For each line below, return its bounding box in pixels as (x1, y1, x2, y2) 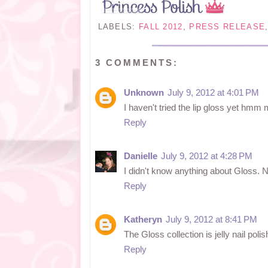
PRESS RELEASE (189, 22, 266, 31)
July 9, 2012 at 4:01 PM (167, 87, 259, 98)
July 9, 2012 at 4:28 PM (160, 151, 252, 161)
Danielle (123, 151, 157, 161)
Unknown (123, 87, 164, 98)
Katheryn (123, 214, 162, 224)
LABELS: (98, 22, 139, 31)
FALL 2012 (138, 22, 183, 31)
